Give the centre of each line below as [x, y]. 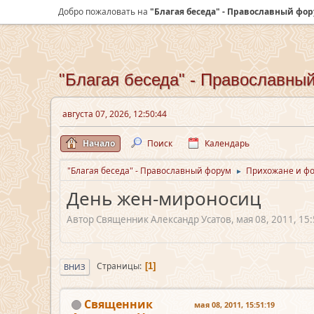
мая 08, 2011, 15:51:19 [234, 304]
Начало [99, 143]
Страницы [118, 266]
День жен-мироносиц [164, 198]
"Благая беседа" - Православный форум [149, 171]
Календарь [227, 143]
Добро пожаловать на [104, 12]
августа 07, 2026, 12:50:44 [115, 114]
